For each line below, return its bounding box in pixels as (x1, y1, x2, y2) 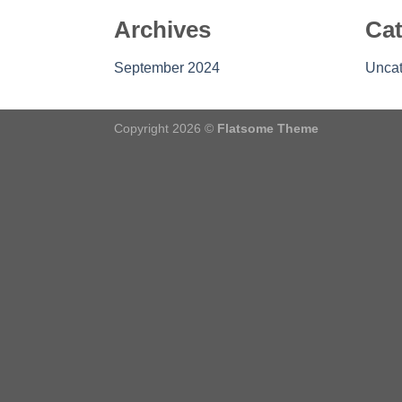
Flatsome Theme (217, 120, 319, 135)
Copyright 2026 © (114, 120, 217, 135)
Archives (114, 17, 211, 43)
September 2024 (114, 60, 220, 76)
